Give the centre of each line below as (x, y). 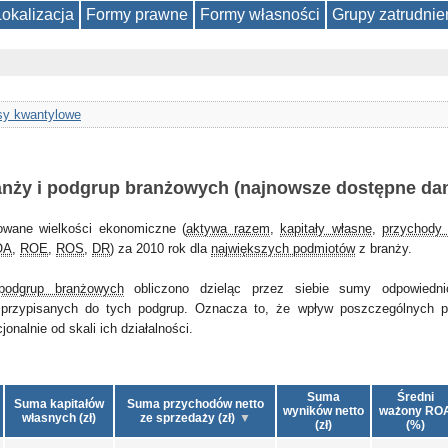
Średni (415, 397)
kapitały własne (326, 228)
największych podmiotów (283, 248)
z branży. (383, 248)
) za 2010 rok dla (160, 248)
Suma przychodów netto (195, 404)
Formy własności (260, 14)
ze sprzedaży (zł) (187, 418)
